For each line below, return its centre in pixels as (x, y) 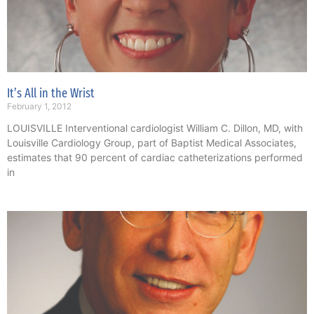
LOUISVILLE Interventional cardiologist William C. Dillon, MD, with (155, 128)
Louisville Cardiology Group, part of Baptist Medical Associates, (152, 143)
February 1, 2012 (39, 107)
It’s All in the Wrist (51, 94)
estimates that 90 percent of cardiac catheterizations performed (155, 158)
